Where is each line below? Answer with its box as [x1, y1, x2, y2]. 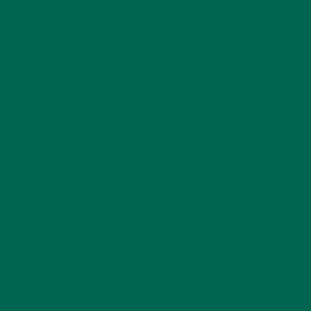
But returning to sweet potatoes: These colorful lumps [10, 144, 267, 155]
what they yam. [10, 110, 87, 121]
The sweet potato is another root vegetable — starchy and [10, 26, 286, 37]
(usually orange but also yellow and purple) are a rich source [10, 160, 291, 171]
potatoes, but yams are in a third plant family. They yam [10, 93, 275, 104]
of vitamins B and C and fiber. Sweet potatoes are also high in [10, 177, 300, 188]
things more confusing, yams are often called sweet [10, 76, 253, 87]
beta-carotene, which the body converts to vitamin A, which [10, 194, 292, 205]
